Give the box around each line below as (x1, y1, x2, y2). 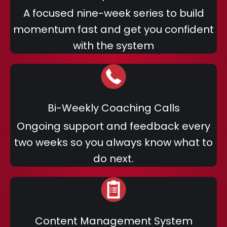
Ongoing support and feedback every (17, 119, 210, 133)
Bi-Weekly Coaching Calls (47, 101, 180, 115)
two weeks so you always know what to (14, 135, 213, 149)
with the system (73, 39, 154, 53)
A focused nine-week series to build (23, 6, 204, 20)
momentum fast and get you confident (13, 22, 214, 36)
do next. (93, 152, 134, 166)
